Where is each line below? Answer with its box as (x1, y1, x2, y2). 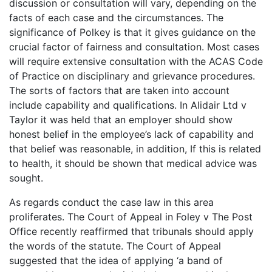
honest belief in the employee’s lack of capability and (9, 128, 254, 141)
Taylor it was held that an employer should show (9, 114, 233, 126)
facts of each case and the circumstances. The (9, 12, 223, 24)
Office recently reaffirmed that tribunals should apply (9, 225, 254, 238)
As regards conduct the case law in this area (9, 196, 214, 209)
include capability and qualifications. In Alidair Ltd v (9, 99, 246, 112)
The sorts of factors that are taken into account (9, 84, 229, 97)
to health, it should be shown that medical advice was (9, 157, 257, 170)
